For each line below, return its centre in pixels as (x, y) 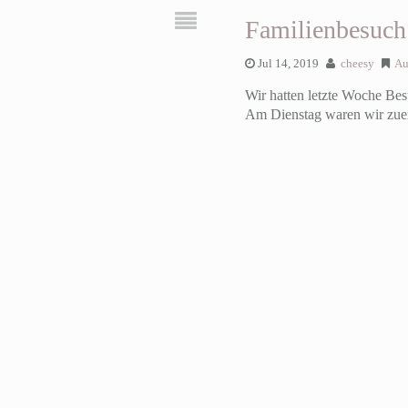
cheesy (357, 63)
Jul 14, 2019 (288, 63)
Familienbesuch (325, 29)
